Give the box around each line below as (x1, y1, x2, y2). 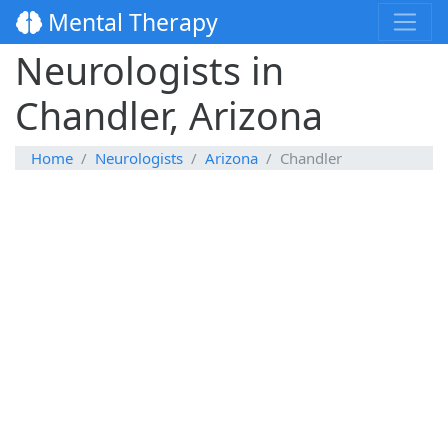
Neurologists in (15, 45, 284, 97)
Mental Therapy (42, 6, 218, 39)
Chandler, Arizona (15, 90, 323, 142)
